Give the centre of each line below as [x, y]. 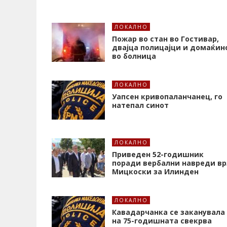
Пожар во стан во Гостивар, [165, 39]
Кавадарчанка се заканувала [168, 212]
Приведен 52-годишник [158, 155]
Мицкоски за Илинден [155, 172]
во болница [134, 56]
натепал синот [140, 105]
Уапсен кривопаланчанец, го [167, 97]
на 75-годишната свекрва [162, 221]
